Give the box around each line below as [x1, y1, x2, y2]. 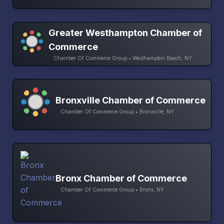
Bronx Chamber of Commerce [55, 173, 187, 184]
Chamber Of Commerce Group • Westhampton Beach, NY [53, 54, 192, 61]
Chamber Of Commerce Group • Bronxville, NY [60, 108, 174, 115]
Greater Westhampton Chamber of [48, 27, 202, 38]
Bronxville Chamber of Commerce [55, 95, 205, 106]
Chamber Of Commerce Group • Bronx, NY [60, 186, 164, 193]
